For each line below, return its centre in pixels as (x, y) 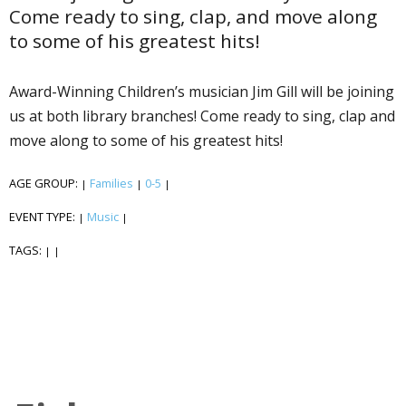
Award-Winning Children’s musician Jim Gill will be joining (202, 91)
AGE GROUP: (45, 183)
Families (111, 183)
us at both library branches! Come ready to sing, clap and (202, 116)
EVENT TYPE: (43, 216)
